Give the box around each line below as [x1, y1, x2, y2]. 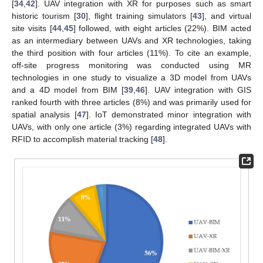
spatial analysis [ [12, 109, 77, 119]
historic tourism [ [12, 11, 76, 21]
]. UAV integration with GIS [145, 85, 252, 95]
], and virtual [202, 11, 251, 21]
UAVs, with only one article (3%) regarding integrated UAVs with [12, 122, 251, 131]
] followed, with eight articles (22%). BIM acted [73, 23, 252, 33]
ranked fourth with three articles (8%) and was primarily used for [12, 97, 251, 107]
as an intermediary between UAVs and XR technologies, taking [12, 35, 251, 45]
